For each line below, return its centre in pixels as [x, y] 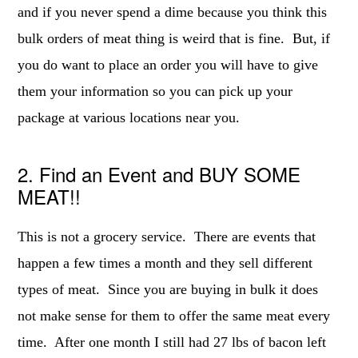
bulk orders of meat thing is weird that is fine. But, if [174, 38]
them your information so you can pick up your [155, 91]
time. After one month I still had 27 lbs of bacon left [172, 342]
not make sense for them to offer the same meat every [174, 316]
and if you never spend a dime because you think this [173, 12]
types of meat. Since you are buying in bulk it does [168, 289]
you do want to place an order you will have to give [168, 65]
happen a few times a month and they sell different [165, 263]
